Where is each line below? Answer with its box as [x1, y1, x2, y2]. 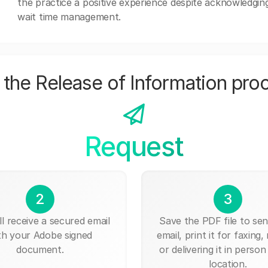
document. [16, 243, 64, 255]
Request [84, 130, 184, 163]
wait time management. [17, 11, 121, 23]
